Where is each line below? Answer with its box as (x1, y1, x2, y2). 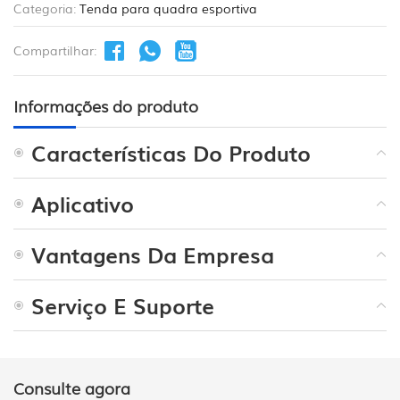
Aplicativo (31, 187, 134, 219)
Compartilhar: (13, 41, 96, 60)
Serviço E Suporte (31, 288, 214, 321)
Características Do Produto (31, 136, 311, 168)
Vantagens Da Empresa (31, 237, 274, 270)
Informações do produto (13, 93, 198, 117)
